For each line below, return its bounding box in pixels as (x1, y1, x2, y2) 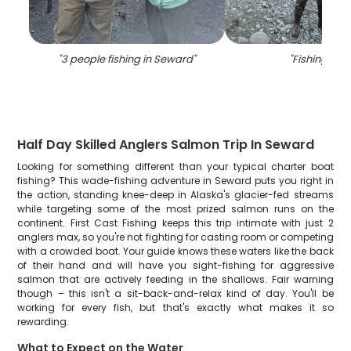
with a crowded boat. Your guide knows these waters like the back (17, 244, 334, 258)
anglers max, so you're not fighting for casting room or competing (17, 230, 334, 244)
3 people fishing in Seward (61, 52, 194, 67)
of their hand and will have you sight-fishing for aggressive (17, 259, 334, 272)
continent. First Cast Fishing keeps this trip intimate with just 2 (17, 216, 334, 230)
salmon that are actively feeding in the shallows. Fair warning (17, 273, 334, 286)
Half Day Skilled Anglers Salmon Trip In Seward (17, 136, 315, 154)
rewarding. (17, 315, 70, 328)
